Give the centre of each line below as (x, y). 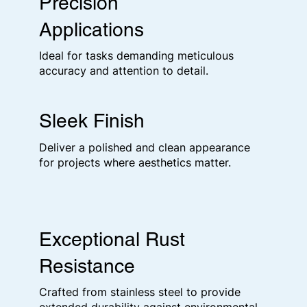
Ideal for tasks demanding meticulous (136, 56)
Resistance (87, 266)
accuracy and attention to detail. (124, 71)
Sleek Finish (92, 121)
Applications (91, 29)
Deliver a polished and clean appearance (145, 147)
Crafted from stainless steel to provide (140, 292)
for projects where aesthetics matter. (135, 162)
